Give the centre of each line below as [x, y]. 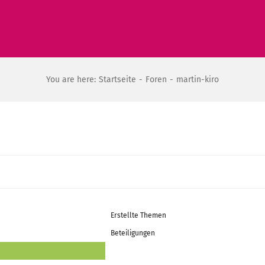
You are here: [71, 80]
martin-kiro [197, 80]
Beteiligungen [133, 233]
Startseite [118, 80]
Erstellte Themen [138, 215]
